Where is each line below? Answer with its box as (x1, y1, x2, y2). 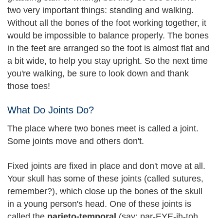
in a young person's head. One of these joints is (7, 199, 191, 209)
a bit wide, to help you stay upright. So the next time (7, 55, 208, 66)
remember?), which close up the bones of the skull (7, 186, 202, 196)
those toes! (7, 81, 50, 91)
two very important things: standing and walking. (7, 5, 194, 15)
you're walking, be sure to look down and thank (7, 68, 189, 78)
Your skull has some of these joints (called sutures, (7, 173, 203, 183)
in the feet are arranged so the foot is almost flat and (7, 43, 210, 53)
